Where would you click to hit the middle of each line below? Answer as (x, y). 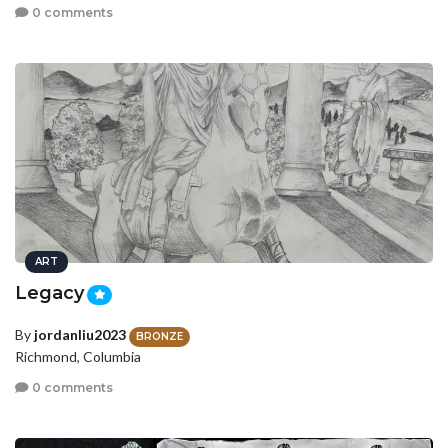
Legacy (49, 292)
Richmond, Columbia (78, 356)
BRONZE (159, 336)
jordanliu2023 (80, 335)
